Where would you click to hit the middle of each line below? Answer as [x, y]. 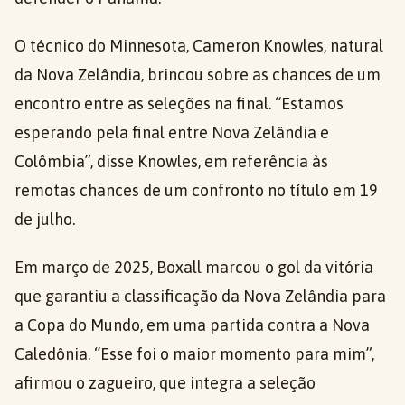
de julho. [45, 219]
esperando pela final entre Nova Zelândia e [172, 132]
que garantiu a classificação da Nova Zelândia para [200, 296]
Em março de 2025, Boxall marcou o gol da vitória [194, 267]
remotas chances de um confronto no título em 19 [196, 190]
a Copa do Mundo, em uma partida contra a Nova [192, 325]
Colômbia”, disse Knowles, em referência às [171, 161]
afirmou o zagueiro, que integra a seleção [165, 383]
